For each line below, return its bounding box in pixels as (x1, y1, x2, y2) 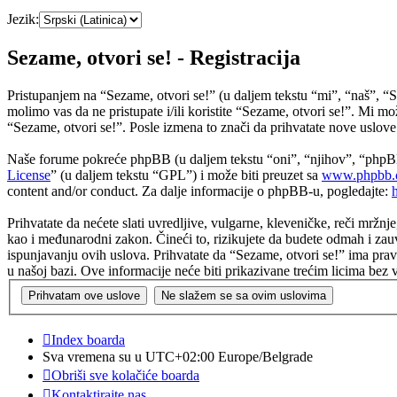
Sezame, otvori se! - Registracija (7, 46, 300, 70)
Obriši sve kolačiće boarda (51, 367, 199, 383)
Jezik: (7, 12, 39, 27)
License (7, 167, 51, 183)
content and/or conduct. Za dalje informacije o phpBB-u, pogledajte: (7, 183, 392, 199)
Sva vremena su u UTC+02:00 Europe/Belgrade (43, 348, 313, 364)
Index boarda (51, 331, 125, 347)
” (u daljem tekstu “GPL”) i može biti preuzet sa (51, 167, 322, 183)
